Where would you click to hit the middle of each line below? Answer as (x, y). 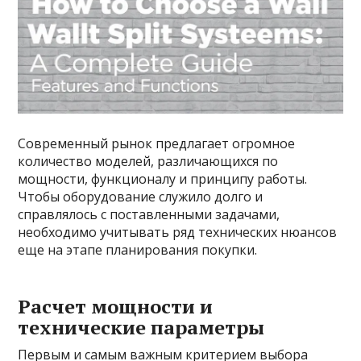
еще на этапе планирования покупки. (138, 250)
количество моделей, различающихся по (148, 162)
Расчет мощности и (116, 307)
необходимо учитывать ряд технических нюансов (178, 232)
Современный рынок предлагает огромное (157, 144)
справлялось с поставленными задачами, (149, 215)
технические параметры (141, 328)
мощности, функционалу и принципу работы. (163, 179)
